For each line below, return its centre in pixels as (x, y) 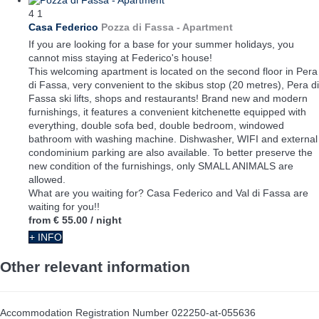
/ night (106, 220)
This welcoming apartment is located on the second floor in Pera (173, 71)
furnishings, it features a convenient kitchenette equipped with (167, 111)
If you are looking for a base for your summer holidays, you (161, 44)
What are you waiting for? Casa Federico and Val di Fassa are (168, 193)
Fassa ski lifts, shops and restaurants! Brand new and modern (168, 98)
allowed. (47, 179)
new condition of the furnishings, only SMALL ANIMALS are (161, 166)
